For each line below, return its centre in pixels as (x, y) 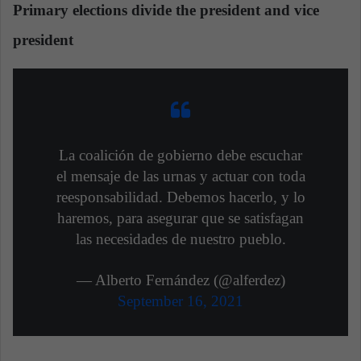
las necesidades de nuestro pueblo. (180, 239)
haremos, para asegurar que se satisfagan (180, 218)
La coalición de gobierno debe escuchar (180, 156)
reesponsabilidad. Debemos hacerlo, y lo (180, 197)
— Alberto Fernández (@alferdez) (180, 280)
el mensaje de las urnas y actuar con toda (180, 176)
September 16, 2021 (180, 301)
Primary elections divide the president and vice (166, 10)
